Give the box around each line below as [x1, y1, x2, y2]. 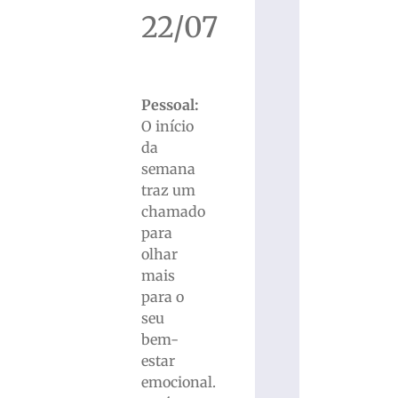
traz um [140, 180, 195, 199]
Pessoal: [140, 95, 199, 114]
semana [140, 159, 195, 178]
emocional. [140, 372, 216, 391]
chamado [140, 202, 205, 220]
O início [140, 116, 194, 135]
